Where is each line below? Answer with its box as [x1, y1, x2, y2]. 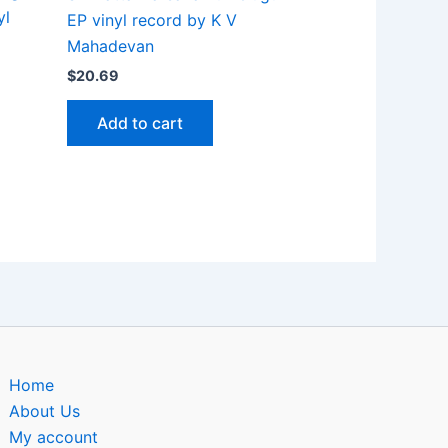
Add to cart [97, 113, 183, 134]
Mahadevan [67, 35, 154, 56]
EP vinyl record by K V [67, 9, 237, 30]
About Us [9, 401, 81, 421]
